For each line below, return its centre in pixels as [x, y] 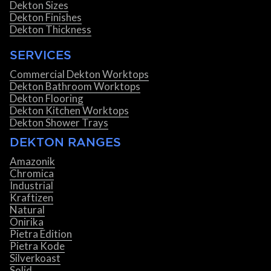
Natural [27, 210]
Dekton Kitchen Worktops [69, 111]
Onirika [27, 222]
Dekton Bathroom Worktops [75, 87]
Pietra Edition [41, 234]
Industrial [31, 186]
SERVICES [41, 55]
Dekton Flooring [47, 99]
